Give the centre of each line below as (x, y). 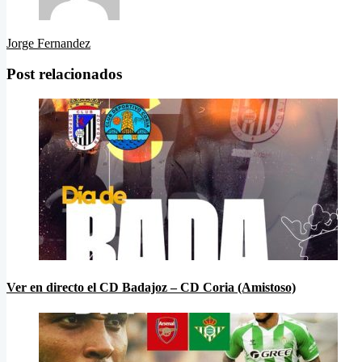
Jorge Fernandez (48, 43)
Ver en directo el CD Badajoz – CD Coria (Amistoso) (151, 288)
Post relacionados (64, 74)
